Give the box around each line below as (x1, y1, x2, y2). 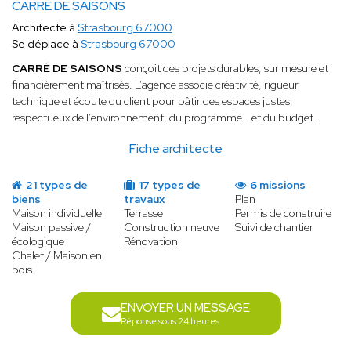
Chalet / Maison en (12, 248, 102, 263)
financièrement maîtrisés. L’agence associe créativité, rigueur (12, 78, 299, 92)
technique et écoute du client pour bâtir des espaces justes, (12, 94, 293, 109)
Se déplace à (12, 37, 81, 52)
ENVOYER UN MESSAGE (120, 300, 250, 317)
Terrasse (123, 206, 163, 221)
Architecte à (12, 20, 78, 35)
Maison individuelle (12, 206, 102, 221)
